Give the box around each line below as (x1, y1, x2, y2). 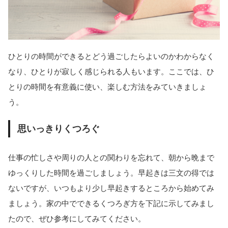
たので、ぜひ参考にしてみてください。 (8, 214, 146, 223)
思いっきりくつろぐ (17, 123, 100, 134)
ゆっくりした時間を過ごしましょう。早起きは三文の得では (8, 168, 214, 177)
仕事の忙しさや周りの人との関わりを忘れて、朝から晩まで (8, 153, 214, 162)
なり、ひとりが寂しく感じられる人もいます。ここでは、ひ (8, 67, 214, 76)
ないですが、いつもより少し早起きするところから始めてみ (8, 183, 214, 192)
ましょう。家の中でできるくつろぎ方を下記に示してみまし (8, 198, 214, 208)
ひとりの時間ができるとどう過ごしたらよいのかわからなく (8, 52, 214, 61)
